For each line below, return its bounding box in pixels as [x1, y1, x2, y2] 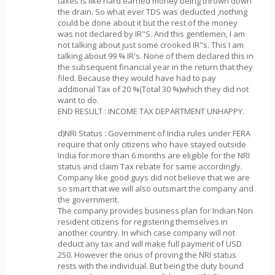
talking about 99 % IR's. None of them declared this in [57, 50, 254, 61]
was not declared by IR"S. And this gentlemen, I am [57, 28, 245, 39]
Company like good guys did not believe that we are [57, 171, 250, 183]
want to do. [57, 94, 99, 106]
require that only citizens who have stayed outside [57, 138, 246, 150]
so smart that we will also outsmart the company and [57, 182, 254, 194]
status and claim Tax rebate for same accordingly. [57, 160, 242, 172]
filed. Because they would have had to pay [57, 72, 216, 83]
